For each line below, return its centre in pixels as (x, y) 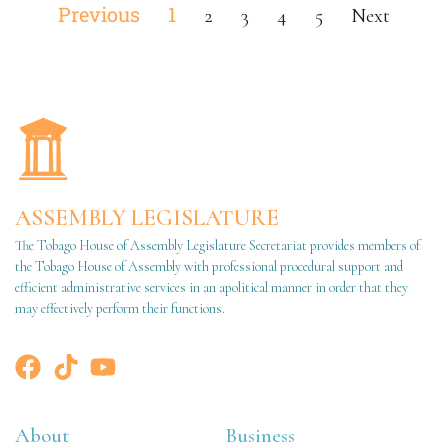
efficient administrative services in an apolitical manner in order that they (211, 288)
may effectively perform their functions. (120, 309)
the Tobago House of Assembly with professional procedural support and (209, 267)
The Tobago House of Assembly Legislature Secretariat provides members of (217, 246)
